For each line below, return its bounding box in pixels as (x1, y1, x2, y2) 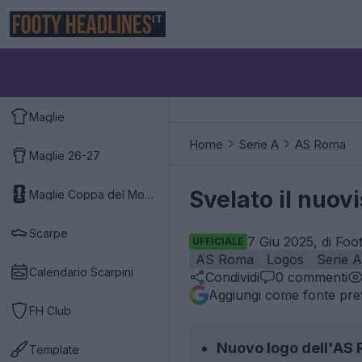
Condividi (205, 269, 259, 285)
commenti (284, 269, 347, 285)
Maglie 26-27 (29, 148, 100, 162)
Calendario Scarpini (29, 264, 133, 279)
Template (29, 342, 79, 356)
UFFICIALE (192, 235, 244, 247)
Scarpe (29, 225, 68, 240)
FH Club (29, 303, 71, 318)
